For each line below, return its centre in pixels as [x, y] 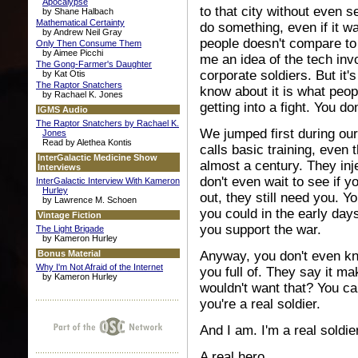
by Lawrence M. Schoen [89, 200]
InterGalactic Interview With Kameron [108, 181]
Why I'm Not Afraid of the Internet [99, 267]
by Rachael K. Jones [83, 94]
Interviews [59, 167]
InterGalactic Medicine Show [97, 157]
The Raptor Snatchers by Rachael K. [107, 123]
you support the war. [261, 230]
